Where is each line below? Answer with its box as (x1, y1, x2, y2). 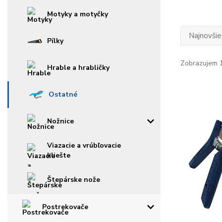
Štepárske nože (47, 175, 100, 185)
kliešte (47, 151, 70, 161)
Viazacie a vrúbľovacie (47, 141, 121, 151)
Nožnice (47, 116, 74, 126)
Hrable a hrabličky (47, 63, 110, 73)
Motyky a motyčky (47, 9, 108, 19)
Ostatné (49, 90, 77, 100)
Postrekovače (42, 202, 88, 212)
